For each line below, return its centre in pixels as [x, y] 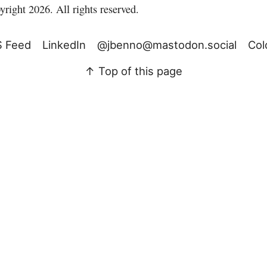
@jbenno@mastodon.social [167, 45]
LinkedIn [64, 45]
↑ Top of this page [133, 71]
